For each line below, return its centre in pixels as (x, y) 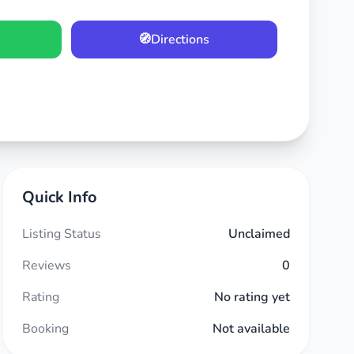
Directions (181, 40)
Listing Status (61, 234)
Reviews (46, 265)
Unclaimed (259, 234)
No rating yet (252, 297)
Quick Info (59, 197)
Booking (45, 329)
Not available (251, 329)
